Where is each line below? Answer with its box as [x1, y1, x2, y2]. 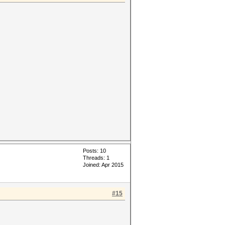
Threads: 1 [83, 155, 109, 161]
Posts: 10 [83, 148, 106, 154]
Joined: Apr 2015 [83, 162, 124, 168]
